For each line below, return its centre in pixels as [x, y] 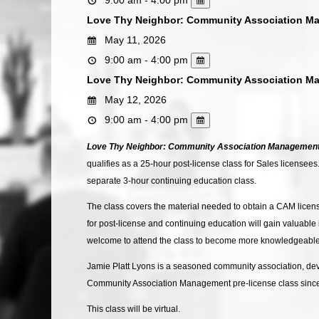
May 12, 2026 [134, 99]
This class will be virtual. [134, 309]
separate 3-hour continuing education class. [172, 181]
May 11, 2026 [134, 40]
